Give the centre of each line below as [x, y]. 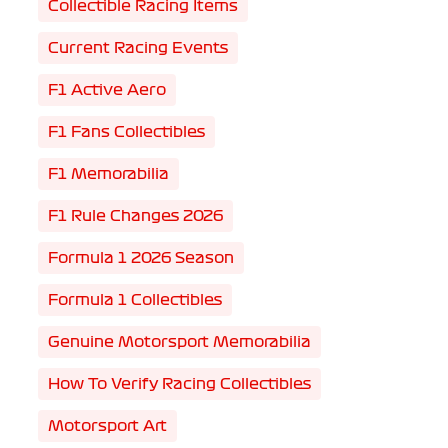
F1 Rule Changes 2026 [135, 216]
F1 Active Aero [106, 90]
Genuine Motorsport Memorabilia [179, 342]
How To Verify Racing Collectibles [179, 384]
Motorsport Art [107, 426]
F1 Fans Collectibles [126, 132]
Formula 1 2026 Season [140, 258]
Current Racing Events [137, 48]
